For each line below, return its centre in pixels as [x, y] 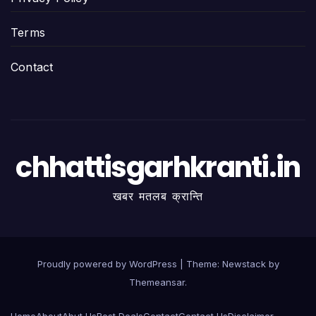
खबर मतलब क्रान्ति [158, 196]
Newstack [244, 263]
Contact [32, 67]
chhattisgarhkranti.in [158, 168]
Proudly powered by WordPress [108, 263]
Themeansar [157, 282]
